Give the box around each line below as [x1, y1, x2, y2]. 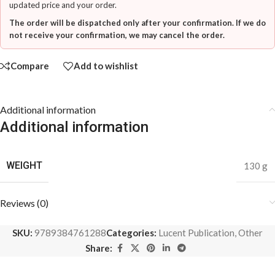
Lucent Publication [158, 227, 234, 238]
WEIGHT [6, 159, 42, 171]
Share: [85, 242, 112, 254]
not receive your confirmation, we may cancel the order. [9, 29, 225, 40]
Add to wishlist [74, 60, 138, 72]
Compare [10, 60, 49, 72]
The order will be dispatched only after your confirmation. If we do [9, 17, 266, 28]
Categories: [106, 227, 157, 238]
